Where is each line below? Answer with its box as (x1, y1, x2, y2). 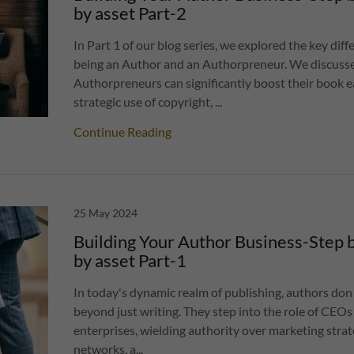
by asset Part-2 (73, 2, 187, 24)
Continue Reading (73, 124, 172, 139)
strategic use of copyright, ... (73, 94, 223, 109)
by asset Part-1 (73, 250, 187, 271)
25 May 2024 (73, 206, 138, 220)
